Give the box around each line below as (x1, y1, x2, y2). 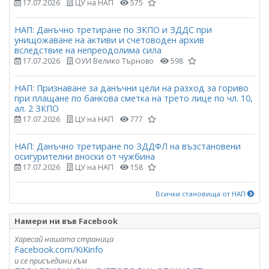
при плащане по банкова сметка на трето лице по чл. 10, (14, 92, 253, 104)
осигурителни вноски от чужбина (14, 151, 155, 163)
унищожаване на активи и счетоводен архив (14, 34, 204, 46)
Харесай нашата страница (14, 233, 113, 244)
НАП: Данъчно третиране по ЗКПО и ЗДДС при (14, 24, 212, 36)
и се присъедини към (14, 255, 87, 266)
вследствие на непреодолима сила (14, 44, 162, 56)
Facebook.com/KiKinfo (14, 243, 103, 255)
